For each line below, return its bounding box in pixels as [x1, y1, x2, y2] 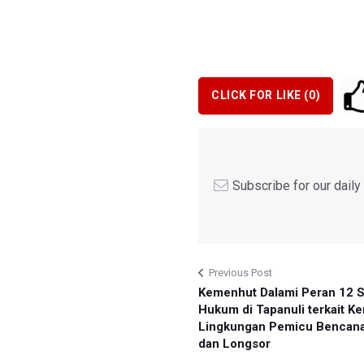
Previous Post [209, 266, 272, 279]
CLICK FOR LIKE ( [211, 89, 309, 102]
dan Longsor [198, 336, 271, 351]
